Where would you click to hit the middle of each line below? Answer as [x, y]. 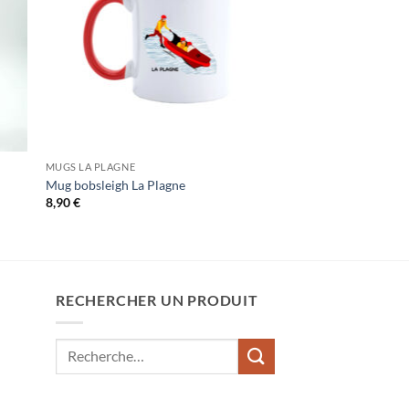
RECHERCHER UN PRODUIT [157, 300]
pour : [72, 369]
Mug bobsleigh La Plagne [115, 184]
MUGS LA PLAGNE [90, 167]
